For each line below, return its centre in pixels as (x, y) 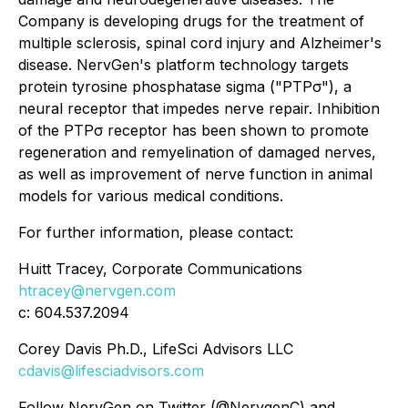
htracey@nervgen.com (97, 291)
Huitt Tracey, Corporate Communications (160, 269)
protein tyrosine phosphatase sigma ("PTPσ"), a (185, 87)
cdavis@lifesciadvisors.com (111, 371)
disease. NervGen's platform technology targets (184, 65)
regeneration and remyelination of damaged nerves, (197, 152)
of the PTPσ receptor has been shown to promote (194, 130)
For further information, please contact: (156, 232)
